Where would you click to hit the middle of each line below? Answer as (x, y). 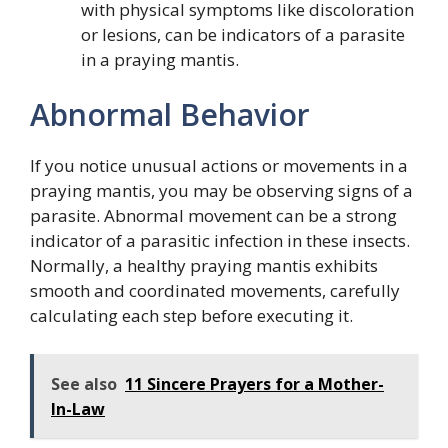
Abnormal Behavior (170, 115)
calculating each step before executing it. (191, 316)
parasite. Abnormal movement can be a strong (213, 216)
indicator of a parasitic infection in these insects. (220, 241)
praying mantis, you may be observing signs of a (221, 191)
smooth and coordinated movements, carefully (215, 291)
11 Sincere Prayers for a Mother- (254, 383)
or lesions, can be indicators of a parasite (243, 34)
